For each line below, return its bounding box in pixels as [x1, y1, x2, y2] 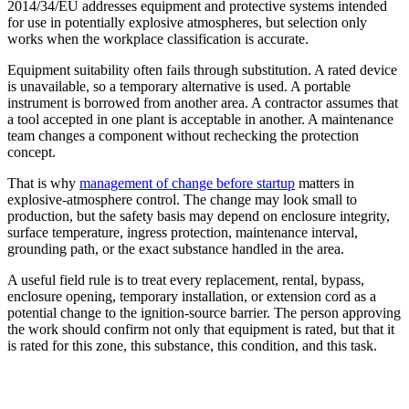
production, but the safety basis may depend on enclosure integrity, [7, 208, 390, 225]
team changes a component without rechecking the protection [7, 128, 359, 144]
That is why [7, 175, 79, 192]
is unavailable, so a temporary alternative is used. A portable [7, 79, 351, 95]
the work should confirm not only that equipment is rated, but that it [7, 321, 394, 338]
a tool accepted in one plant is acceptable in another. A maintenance [7, 111, 393, 128]
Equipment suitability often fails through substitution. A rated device [7, 62, 397, 79]
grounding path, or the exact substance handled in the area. [7, 241, 344, 257]
